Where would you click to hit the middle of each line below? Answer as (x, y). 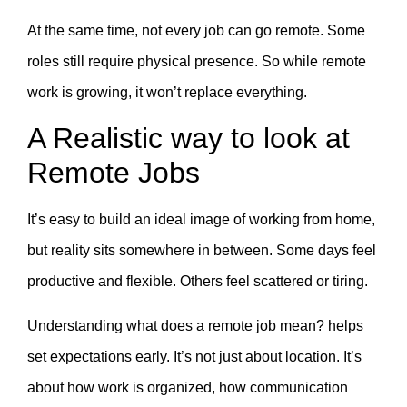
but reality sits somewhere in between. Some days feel (202, 251)
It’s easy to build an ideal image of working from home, (201, 220)
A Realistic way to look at (189, 139)
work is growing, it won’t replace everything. (167, 92)
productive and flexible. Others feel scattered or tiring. (198, 282)
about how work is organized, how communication (188, 387)
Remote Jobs (114, 173)
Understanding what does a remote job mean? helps (195, 325)
